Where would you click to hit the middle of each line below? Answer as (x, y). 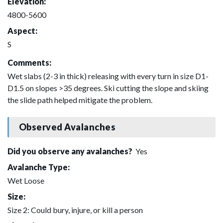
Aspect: (22, 30)
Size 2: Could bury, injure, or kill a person (75, 210)
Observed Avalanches (67, 127)
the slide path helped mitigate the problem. (80, 100)
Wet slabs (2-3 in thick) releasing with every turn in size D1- (108, 76)
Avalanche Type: (39, 167)
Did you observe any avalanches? (71, 151)
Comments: (29, 62)
